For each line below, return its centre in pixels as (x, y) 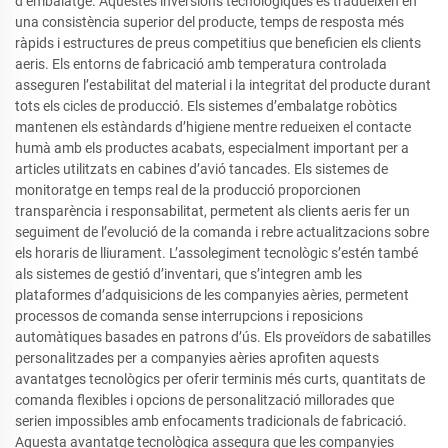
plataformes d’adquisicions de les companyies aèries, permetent (212, 295)
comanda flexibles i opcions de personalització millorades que (204, 400)
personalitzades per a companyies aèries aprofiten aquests (197, 358)
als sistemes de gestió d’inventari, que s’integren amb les (188, 274)
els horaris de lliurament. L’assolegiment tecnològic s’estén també (216, 253)
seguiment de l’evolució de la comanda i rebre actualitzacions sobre (222, 232)
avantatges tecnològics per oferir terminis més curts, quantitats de (220, 379)
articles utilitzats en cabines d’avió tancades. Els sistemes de (201, 169)
